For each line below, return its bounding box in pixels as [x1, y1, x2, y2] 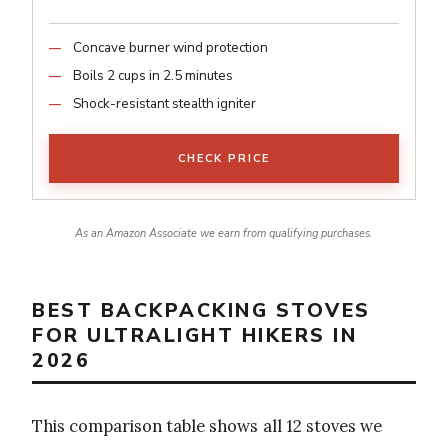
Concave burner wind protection [73, 38, 268, 58]
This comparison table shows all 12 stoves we [32, 414, 383, 437]
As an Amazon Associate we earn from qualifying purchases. [75, 226, 373, 242]
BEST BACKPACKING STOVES [32, 297, 371, 325]
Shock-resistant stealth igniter [73, 94, 256, 114]
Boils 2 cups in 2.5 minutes [73, 66, 233, 86]
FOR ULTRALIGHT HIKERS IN [32, 322, 357, 350]
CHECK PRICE [178, 151, 270, 167]
